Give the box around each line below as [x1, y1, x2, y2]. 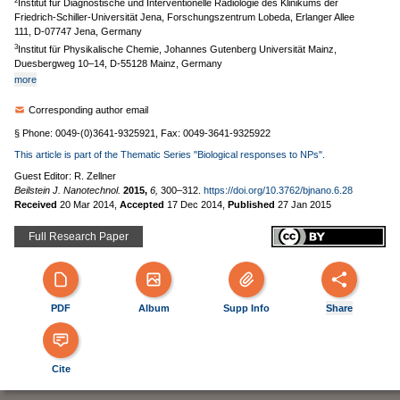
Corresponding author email [29, 104, 148, 115]
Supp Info [223, 303, 270, 313]
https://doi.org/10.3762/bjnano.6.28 [204, 185, 353, 196]
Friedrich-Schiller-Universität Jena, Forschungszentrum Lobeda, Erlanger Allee [14, 12, 354, 22]
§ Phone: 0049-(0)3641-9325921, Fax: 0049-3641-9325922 [14, 128, 271, 138]
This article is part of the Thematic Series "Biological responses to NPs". [14, 149, 325, 160]
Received [14, 199, 60, 210]
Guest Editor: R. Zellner [14, 171, 116, 181]
